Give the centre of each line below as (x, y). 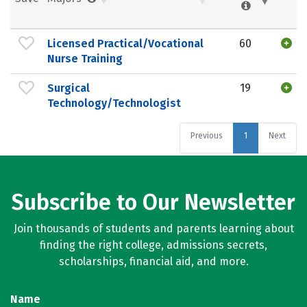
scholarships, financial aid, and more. (153, 261)
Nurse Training (85, 58)
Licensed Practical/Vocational (125, 43)
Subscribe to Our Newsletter (153, 202)
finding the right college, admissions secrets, (153, 245)
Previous (207, 136)
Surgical (69, 88)
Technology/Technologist (114, 103)
